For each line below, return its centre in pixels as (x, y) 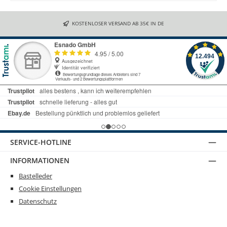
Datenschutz (38, 201)
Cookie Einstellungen (50, 188)
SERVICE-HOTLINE (41, 142)
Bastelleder (35, 176)
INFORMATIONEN (40, 161)
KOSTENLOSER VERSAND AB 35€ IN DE (118, 24)
